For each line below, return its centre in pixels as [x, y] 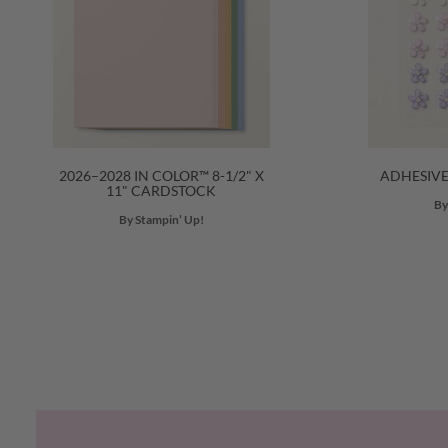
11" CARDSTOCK [161, 190]
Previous [72, 422]
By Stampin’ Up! [161, 219]
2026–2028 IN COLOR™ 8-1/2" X [161, 175]
